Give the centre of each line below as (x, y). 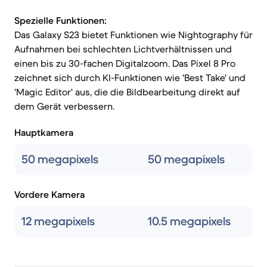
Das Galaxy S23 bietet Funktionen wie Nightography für (133, 35)
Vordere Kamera (49, 194)
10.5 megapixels (189, 221)
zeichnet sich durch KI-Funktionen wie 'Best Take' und (130, 77)
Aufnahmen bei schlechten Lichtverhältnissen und (123, 49)
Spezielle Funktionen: (60, 20)
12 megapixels (58, 221)
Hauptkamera (44, 132)
